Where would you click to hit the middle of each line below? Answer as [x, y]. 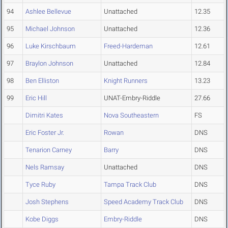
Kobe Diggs [42, 219]
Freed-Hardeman [128, 46]
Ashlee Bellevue [48, 12]
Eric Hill [36, 98]
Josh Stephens [47, 202]
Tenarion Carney [49, 150]
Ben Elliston [42, 81]
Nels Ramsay [45, 167]
